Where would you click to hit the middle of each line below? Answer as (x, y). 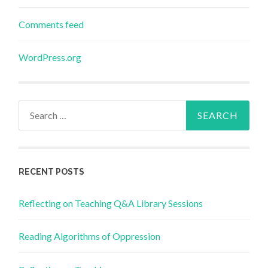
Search (32, 108)
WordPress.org (50, 57)
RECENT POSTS (52, 172)
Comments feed (51, 25)
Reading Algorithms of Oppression (90, 236)
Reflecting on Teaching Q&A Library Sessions (111, 203)
